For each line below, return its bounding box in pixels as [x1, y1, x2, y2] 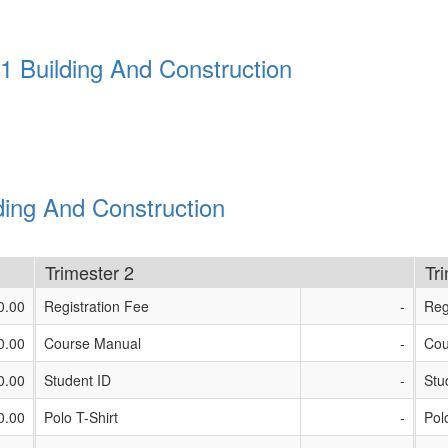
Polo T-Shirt [44, 407, 118, 427]
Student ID [44, 370, 111, 390]
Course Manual [44, 333, 141, 353]
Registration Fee [44, 296, 149, 316]
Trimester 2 [45, 259, 134, 285]
